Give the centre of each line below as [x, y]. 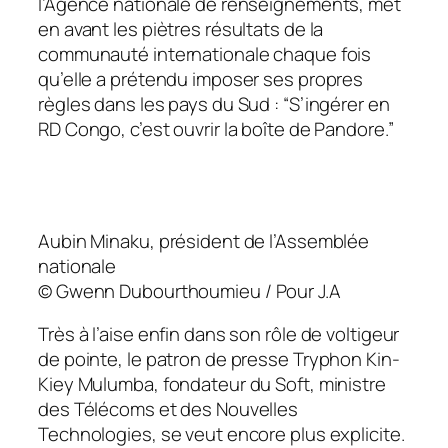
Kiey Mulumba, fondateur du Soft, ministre [212, 384]
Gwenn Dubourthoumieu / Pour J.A [198, 290]
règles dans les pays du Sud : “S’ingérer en [214, 103]
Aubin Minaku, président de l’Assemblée [204, 240]
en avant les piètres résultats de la [181, 28]
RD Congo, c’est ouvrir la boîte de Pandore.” [216, 128]
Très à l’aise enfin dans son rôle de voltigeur [219, 334]
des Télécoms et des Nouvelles [168, 409]
